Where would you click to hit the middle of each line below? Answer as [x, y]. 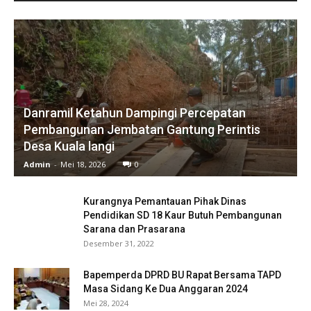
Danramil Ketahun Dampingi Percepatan [135, 112]
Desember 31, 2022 [119, 243]
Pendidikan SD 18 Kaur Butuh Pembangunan [183, 215]
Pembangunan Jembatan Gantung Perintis [142, 129]
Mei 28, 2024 [106, 303]
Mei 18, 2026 [83, 164]
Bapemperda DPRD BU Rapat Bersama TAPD [182, 275]
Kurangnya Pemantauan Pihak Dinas [165, 201]
